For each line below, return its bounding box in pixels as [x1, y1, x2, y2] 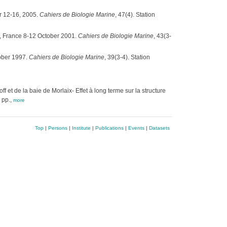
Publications [95, 125, 124, 131]
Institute [71, 125, 91, 131]
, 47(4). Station [115, 11, 155, 18]
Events [128, 125, 144, 131]
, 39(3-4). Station [104, 54, 150, 61]
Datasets [148, 125, 170, 131]
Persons [48, 125, 67, 131]
